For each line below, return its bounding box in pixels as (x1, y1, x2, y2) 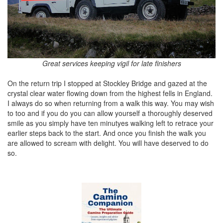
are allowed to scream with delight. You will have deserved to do (7, 138, 209, 148)
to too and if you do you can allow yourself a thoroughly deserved (7, 108, 213, 118)
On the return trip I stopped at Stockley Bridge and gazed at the (7, 78, 207, 89)
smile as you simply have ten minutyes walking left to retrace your (7, 118, 214, 128)
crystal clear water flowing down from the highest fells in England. (7, 88, 213, 99)
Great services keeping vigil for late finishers (42, 58, 181, 69)
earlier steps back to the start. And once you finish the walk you (7, 128, 206, 138)
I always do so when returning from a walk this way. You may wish (7, 98, 214, 109)
